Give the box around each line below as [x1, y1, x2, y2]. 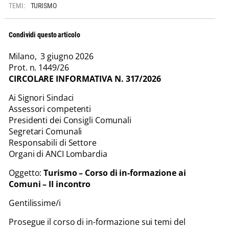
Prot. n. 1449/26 [9, 61, 69, 73]
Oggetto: [9, 167, 44, 178]
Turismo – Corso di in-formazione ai [43, 167, 186, 178]
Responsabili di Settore [9, 136, 97, 148]
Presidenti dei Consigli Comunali [9, 114, 131, 126]
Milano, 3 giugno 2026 [9, 50, 94, 62]
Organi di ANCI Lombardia [9, 148, 107, 159]
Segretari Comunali [9, 125, 82, 137]
